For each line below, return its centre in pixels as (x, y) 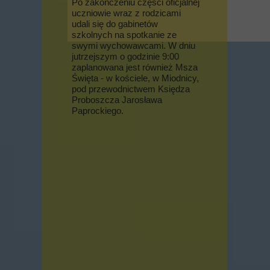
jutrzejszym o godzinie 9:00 (125, 56)
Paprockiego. (98, 111)
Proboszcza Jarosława (117, 100)
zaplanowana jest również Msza (135, 67)
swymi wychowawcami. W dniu (133, 46)
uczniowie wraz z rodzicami (126, 13)
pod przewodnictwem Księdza (131, 89)
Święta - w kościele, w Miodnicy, (135, 78)
